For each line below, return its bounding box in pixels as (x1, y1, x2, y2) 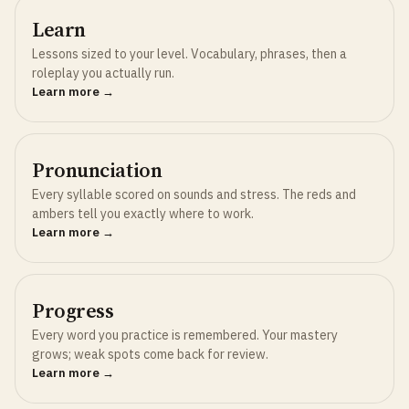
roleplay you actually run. (32, 65, 174, 81)
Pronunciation (32, 156, 163, 184)
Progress (32, 297, 114, 324)
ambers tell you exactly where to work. (32, 205, 254, 222)
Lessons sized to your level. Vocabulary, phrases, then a (32, 46, 347, 62)
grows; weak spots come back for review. (32, 346, 268, 362)
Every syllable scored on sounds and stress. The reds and (32, 186, 356, 203)
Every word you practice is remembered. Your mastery (32, 327, 338, 343)
